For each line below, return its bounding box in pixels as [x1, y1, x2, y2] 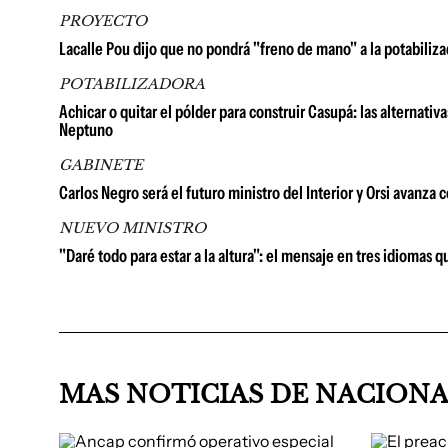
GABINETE [59, 156, 143, 174]
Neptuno [59, 119, 113, 141]
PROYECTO [59, 12, 147, 30]
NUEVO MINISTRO [59, 219, 206, 237]
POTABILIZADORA [59, 75, 205, 93]
